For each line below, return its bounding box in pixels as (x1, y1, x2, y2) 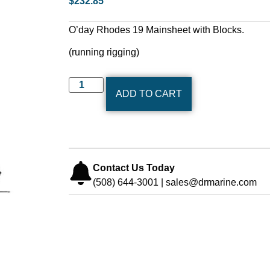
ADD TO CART (116, 88, 183, 99)
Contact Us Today (93, 162, 175, 173)
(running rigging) (69, 47, 139, 58)
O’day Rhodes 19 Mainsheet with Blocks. (69, 25, 244, 36)
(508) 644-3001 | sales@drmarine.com (93, 177, 257, 187)
